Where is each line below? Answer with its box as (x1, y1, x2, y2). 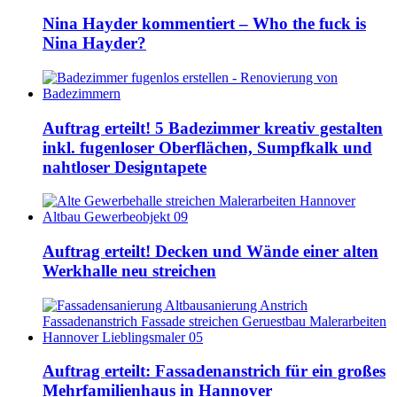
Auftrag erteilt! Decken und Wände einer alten (43, 242, 378, 261)
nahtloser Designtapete (43, 157, 206, 176)
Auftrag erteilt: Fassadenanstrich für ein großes (43, 362, 385, 381)
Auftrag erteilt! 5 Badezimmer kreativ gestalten (43, 118, 383, 137)
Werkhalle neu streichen (43, 261, 216, 280)
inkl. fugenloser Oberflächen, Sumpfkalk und (43, 137, 372, 157)
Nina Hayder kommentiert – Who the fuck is (43, 14, 366, 34)
